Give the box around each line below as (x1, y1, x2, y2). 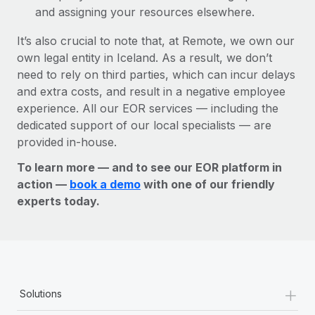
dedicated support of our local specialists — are (17, 117, 271, 132)
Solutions (20, 287, 62, 300)
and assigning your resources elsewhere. (35, 4, 255, 19)
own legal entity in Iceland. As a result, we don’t (17, 50, 272, 65)
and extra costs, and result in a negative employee (17, 84, 285, 98)
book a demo (70, 176, 141, 191)
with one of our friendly (141, 176, 275, 191)
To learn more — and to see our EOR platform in (17, 160, 282, 174)
